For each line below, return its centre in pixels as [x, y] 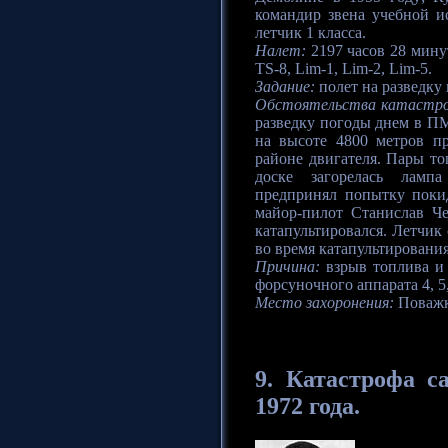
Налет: [280, 51]
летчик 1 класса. [310, 33]
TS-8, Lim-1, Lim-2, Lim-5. [343, 69]
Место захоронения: [324, 303]
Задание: [285, 87]
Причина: [287, 267]
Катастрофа [350, 379]
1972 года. [307, 406]
